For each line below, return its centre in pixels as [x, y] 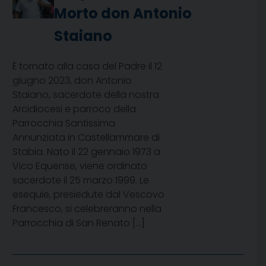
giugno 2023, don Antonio [72, 81]
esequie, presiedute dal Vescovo [88, 195]
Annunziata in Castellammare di [86, 138]
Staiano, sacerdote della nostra [86, 95]
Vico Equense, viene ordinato [80, 166]
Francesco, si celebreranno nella [87, 209]
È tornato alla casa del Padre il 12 [87, 66]
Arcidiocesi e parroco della [74, 109]
